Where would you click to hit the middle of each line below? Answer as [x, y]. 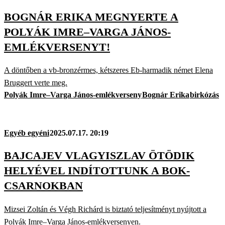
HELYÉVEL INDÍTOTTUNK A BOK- [97, 171]
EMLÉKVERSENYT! [57, 47]
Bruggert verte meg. [36, 83]
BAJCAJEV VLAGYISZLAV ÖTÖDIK [99, 156]
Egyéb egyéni [27, 133]
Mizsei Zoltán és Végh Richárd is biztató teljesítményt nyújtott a [105, 209]
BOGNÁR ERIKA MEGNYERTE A [91, 17]
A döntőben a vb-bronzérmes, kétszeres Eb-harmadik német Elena [108, 70]
